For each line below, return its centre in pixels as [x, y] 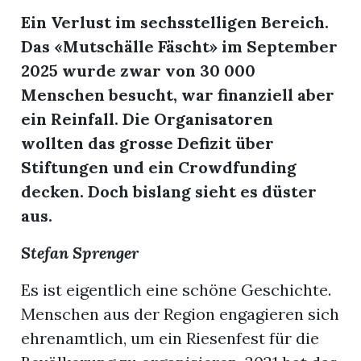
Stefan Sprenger [80, 253]
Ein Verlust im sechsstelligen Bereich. [175, 23]
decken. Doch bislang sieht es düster [169, 192]
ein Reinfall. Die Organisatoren [147, 119]
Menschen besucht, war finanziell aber [178, 95]
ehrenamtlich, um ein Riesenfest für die [170, 338]
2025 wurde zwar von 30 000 [139, 71]
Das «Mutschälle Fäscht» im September [180, 47]
